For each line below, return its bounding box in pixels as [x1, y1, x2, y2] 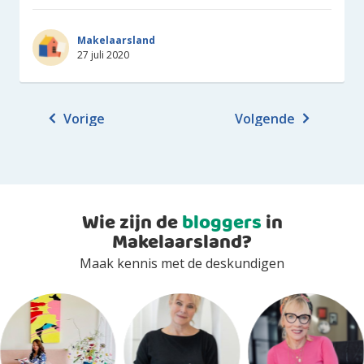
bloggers [181, 208, 262, 239]
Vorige [60, 110, 105, 128]
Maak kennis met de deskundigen [80, 254, 284, 272]
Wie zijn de [81, 208, 182, 239]
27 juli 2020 [77, 47, 129, 62]
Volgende [235, 110, 298, 128]
